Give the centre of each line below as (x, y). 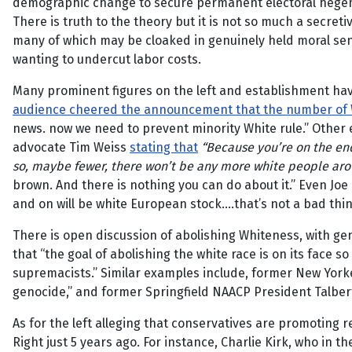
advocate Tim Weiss (71, 147)
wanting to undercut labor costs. (107, 59)
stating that (164, 147)
